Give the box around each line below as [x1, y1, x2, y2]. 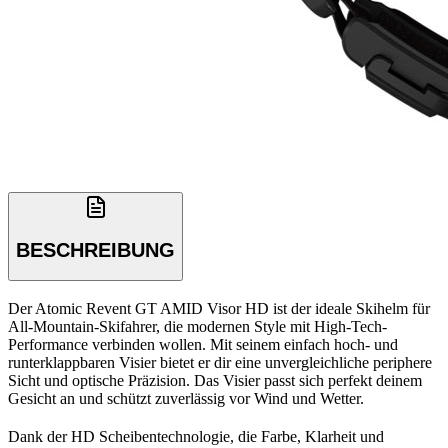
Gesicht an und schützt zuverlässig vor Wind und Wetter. [8, 389, 364, 407]
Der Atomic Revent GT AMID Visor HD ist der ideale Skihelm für [8, 299, 430, 317]
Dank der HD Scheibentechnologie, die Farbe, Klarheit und [8, 427, 384, 445]
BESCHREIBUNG [16, 238, 175, 261]
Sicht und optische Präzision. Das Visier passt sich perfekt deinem [8, 371, 422, 389]
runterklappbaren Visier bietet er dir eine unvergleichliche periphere [8, 353, 432, 371]
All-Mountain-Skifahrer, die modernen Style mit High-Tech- [8, 317, 387, 335]
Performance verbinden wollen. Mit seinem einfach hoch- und [8, 335, 398, 353]
